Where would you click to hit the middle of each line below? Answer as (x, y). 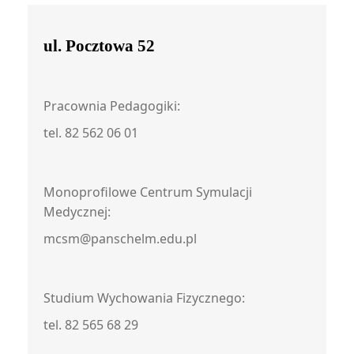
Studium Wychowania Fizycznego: (144, 298)
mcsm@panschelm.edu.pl (120, 239)
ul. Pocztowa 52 (99, 46)
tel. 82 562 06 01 (91, 133)
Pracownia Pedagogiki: (112, 106)
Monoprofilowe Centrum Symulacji (148, 192)
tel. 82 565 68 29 (91, 325)
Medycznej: (77, 212)
